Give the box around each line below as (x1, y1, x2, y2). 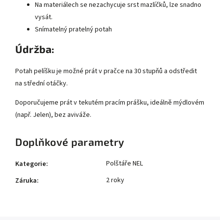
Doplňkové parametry (15, 136, 125, 148)
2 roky (106, 175, 124, 186)
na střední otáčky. (15, 79, 69, 89)
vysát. (35, 12, 53, 23)
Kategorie (15, 159, 46, 169)
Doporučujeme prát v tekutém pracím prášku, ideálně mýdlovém (15, 98, 204, 108)
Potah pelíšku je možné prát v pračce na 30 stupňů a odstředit (15, 66, 197, 77)
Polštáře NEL (106, 159, 143, 169)
